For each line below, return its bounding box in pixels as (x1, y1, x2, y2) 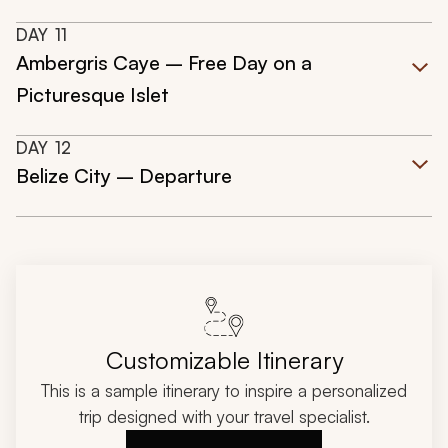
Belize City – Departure (16, 163, 232, 189)
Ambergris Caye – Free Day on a (16, 50, 312, 76)
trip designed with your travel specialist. (78, 406, 370, 428)
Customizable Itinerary (105, 345, 343, 376)
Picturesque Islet (16, 82, 169, 108)
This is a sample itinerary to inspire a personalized (41, 380, 407, 402)
